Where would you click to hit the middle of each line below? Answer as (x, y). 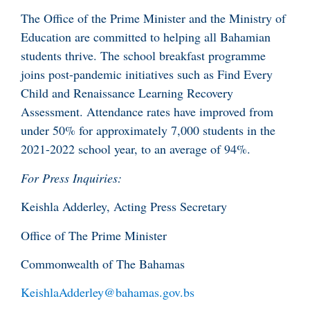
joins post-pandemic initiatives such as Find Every (147, 74)
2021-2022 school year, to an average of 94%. (136, 149)
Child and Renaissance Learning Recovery (127, 93)
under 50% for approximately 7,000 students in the (148, 130)
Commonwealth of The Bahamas (103, 263)
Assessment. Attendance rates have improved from (147, 112)
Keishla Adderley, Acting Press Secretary (124, 207)
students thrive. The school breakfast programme (143, 56)
